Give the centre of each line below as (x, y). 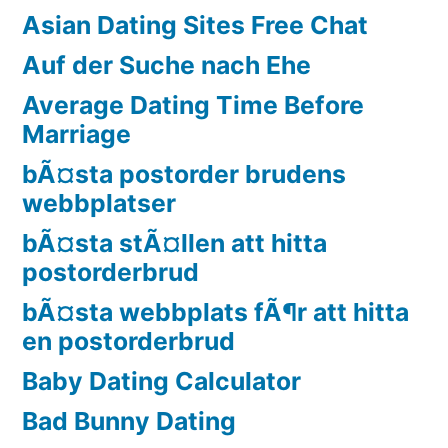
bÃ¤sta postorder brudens (184, 173)
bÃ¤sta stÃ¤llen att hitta (174, 242)
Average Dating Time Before (193, 104)
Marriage (76, 133)
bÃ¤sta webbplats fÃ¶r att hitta (215, 311)
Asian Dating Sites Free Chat (195, 24)
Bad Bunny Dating (129, 420)
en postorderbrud (128, 340)
